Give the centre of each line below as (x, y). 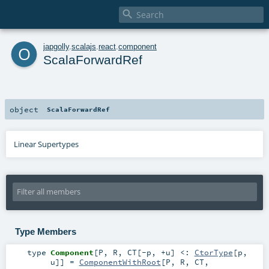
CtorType (213, 252)
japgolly (56, 46)
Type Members (45, 231)
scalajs (84, 46)
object (24, 109)
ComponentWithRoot (120, 262)
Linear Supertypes (47, 144)
